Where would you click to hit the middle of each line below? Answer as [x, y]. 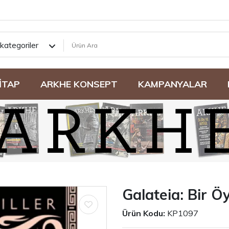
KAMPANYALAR [172, 84]
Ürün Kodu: [144, 213]
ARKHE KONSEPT [79, 84]
